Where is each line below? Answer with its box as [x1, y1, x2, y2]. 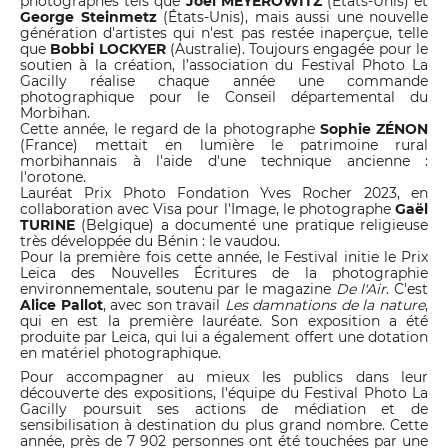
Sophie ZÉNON [319, 120, 428, 138]
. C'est [386, 280, 429, 298]
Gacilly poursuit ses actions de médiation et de [20, 400, 428, 418]
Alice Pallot [20, 296, 103, 314]
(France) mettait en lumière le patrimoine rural [20, 136, 428, 154]
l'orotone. [20, 168, 86, 186]
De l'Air [335, 280, 387, 298]
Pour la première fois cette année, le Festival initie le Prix [20, 248, 428, 266]
